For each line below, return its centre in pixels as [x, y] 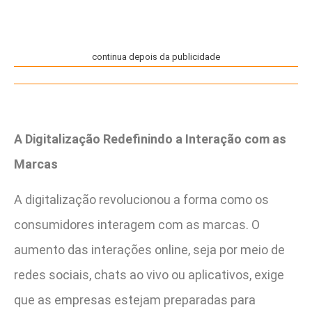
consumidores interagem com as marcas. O [137, 224]
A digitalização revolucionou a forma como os [141, 199]
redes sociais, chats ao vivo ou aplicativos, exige [149, 274]
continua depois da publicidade [156, 56]
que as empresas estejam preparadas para [135, 299]
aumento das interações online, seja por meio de [149, 249]
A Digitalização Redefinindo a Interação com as [150, 139]
